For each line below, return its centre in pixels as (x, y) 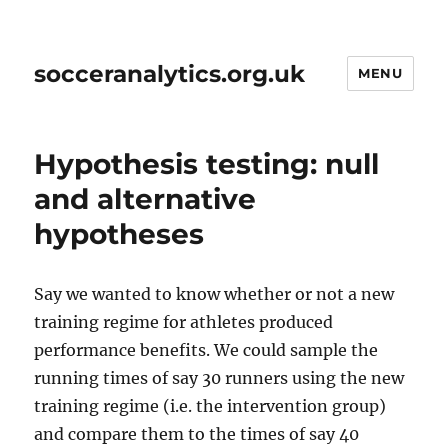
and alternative (145, 199)
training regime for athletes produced (184, 322)
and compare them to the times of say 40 (197, 434)
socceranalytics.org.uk (170, 73)
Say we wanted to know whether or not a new (214, 294)
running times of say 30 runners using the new (219, 378)
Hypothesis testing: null (207, 164)
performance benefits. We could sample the (206, 350)
